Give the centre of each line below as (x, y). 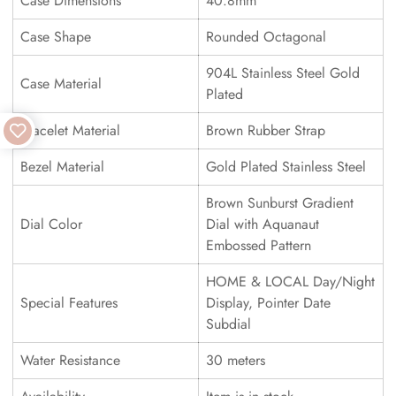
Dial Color (51, 224)
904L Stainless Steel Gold (283, 73)
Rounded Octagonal (266, 37)
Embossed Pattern (259, 245)
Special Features (69, 303)
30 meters (236, 360)
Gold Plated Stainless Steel (286, 167)
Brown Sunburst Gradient (280, 203)
